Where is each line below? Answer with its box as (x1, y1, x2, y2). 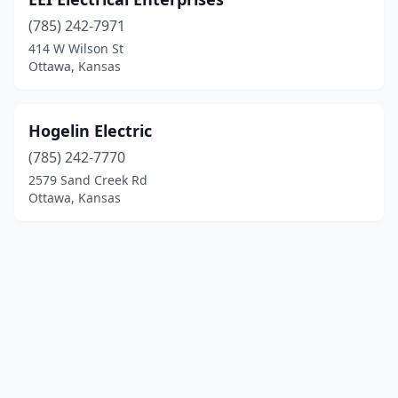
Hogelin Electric (28, 120, 152, 141)
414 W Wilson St (28, 40, 123, 57)
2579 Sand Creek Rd (28, 171, 147, 188)
